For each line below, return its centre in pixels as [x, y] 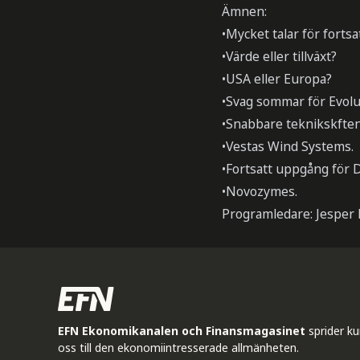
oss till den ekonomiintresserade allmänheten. [178, 347]
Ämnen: [244, 11]
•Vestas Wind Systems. [288, 146]
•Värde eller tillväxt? [279, 56]
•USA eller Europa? [277, 78]
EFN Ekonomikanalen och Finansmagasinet [182, 330]
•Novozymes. [260, 191]
